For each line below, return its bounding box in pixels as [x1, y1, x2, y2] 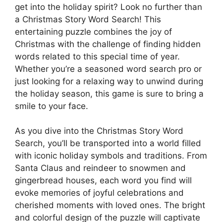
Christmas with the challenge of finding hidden [15, 39, 201, 49]
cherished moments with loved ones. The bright [15, 200, 205, 211]
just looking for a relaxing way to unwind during [15, 76, 203, 86]
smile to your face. [15, 101, 88, 111]
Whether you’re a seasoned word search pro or [15, 63, 202, 74]
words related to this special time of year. [15, 51, 180, 61]
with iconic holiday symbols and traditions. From [15, 151, 207, 161]
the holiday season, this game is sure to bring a [15, 88, 204, 99]
